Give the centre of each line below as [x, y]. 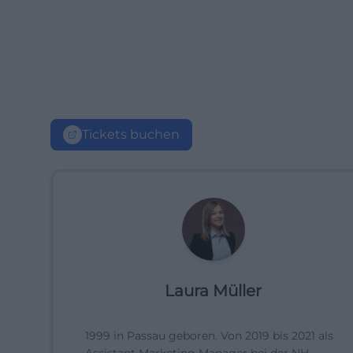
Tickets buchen [131, 134]
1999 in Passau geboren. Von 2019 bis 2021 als [209, 336]
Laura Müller [214, 291]
